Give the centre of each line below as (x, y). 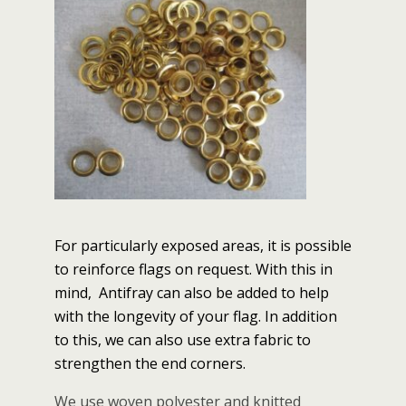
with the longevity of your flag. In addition (196, 317)
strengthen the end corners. (152, 364)
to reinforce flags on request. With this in (193, 270)
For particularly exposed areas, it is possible (203, 246)
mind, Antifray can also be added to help (192, 293)
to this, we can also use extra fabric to (183, 340)
